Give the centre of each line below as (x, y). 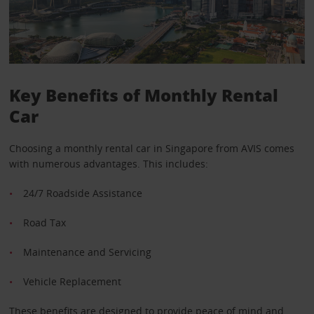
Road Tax (44, 222)
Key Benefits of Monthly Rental (143, 95)
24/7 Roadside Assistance (82, 193)
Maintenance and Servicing (87, 252)
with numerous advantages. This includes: (108, 163)
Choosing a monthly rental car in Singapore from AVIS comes (151, 148)
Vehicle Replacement (72, 281)
